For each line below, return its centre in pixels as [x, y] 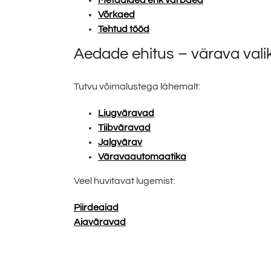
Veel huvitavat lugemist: [124, 181]
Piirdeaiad [96, 208]
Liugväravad [126, 113]
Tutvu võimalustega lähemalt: [137, 87]
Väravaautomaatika [142, 157]
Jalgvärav [120, 142]
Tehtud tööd [124, 29]
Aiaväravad [100, 222]
